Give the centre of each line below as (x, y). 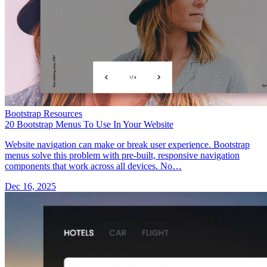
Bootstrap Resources (44, 113)
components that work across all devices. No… (93, 166)
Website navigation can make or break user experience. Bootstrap (127, 144)
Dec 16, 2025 (30, 186)
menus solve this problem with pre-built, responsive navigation (122, 155)
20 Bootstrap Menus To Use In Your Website (89, 124)
